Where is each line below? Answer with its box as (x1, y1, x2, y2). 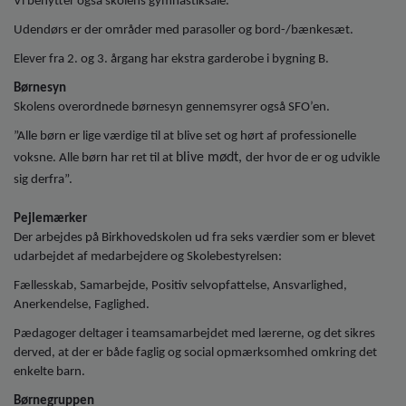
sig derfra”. (14, 172, 72, 187)
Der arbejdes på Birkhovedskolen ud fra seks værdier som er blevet (14, 230, 375, 245)
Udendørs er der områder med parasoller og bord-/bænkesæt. (14, 23, 353, 37)
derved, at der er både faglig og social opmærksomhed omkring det (14, 345, 377, 360)
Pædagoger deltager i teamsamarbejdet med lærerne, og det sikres (14, 326, 375, 341)
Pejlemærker (14, 211, 87, 226)
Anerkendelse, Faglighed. (14, 297, 150, 312)
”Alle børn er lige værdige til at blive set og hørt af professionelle (14, 129, 356, 143)
